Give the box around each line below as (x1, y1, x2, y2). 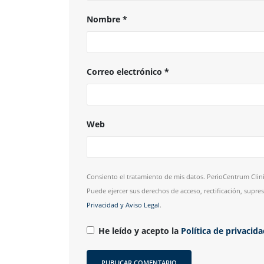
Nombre (87, 14, 123, 25)
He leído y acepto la (98, 225, 181, 237)
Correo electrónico (87, 66, 164, 78)
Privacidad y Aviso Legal (87, 200, 160, 210)
